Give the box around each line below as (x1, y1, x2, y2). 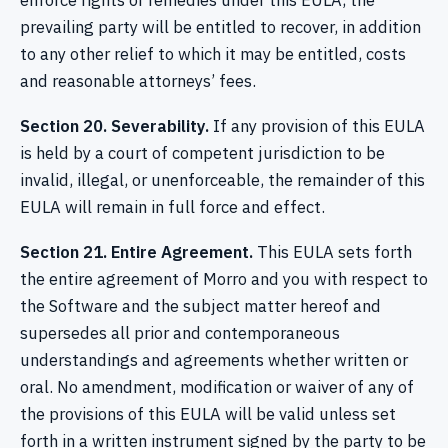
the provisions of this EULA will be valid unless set (20, 403, 396, 426)
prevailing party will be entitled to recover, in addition (20, 16, 421, 39)
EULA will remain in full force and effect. (20, 196, 325, 219)
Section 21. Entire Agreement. (20, 241, 253, 264)
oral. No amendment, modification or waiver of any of (20, 376, 414, 399)
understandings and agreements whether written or (20, 349, 408, 372)
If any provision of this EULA (209, 115, 425, 138)
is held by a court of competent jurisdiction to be (20, 142, 385, 165)
